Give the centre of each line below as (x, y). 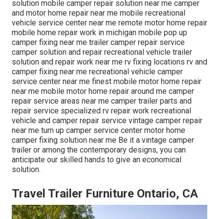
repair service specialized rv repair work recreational (101, 111)
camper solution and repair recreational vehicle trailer (102, 52)
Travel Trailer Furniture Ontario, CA (105, 194)
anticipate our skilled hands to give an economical (97, 160)
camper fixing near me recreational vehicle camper (97, 72)
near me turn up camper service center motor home (99, 131)
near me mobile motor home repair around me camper (103, 91)
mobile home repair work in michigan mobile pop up (99, 33)
